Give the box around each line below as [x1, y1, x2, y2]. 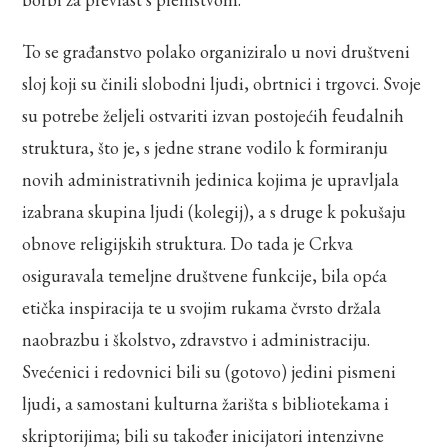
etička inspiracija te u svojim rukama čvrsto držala [22, 295, 382, 319]
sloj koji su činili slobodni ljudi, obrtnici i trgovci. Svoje [22, 71, 422, 95]
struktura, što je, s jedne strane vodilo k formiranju [22, 135, 389, 159]
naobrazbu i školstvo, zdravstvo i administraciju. [22, 327, 371, 351]
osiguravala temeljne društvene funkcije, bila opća [22, 263, 388, 287]
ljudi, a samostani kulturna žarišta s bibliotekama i [22, 391, 390, 415]
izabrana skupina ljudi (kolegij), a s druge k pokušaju [22, 199, 407, 223]
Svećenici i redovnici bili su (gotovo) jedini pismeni [22, 359, 397, 383]
